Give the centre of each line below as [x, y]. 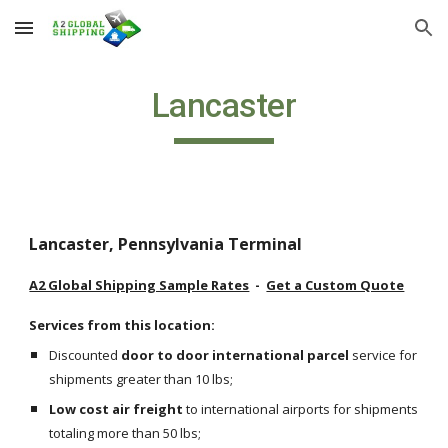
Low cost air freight [116, 409]
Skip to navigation [369, 37]
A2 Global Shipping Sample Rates [139, 285]
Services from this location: [122, 325]
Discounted [85, 355]
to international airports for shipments [301, 409]
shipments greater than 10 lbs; [141, 379]
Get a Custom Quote [335, 285]
